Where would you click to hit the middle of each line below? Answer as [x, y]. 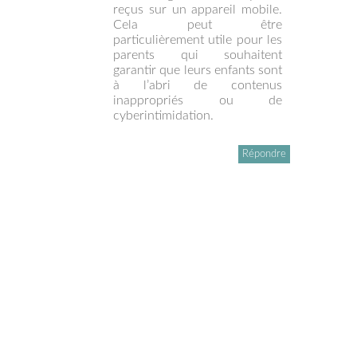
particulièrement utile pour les [198, 39]
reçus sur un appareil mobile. [198, 9]
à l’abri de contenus [198, 85]
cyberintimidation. [163, 115]
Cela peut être [198, 24]
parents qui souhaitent [198, 55]
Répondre [264, 154]
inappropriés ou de [198, 100]
